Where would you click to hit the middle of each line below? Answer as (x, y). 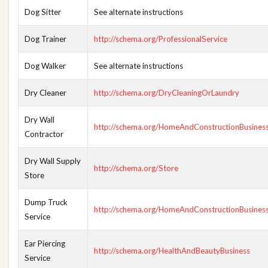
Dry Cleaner (45, 93)
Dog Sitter (43, 12)
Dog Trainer (45, 39)
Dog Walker (45, 66)
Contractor (44, 134)
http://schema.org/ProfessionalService (161, 39)
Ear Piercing (45, 243)
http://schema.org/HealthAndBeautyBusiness (172, 251)
